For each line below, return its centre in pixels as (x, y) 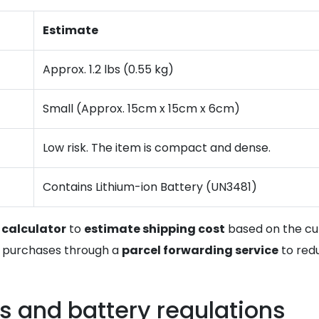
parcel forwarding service (200, 250)
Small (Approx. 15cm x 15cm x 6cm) (141, 109)
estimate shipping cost (155, 229)
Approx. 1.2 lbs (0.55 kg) (108, 69)
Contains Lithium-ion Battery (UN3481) (150, 187)
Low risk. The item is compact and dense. (157, 148)
